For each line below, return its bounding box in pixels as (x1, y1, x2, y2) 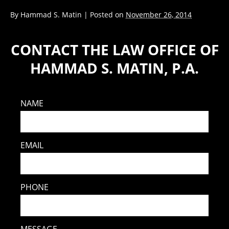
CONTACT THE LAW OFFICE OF (10, 40, 219, 59)
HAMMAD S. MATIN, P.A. (30, 58, 199, 78)
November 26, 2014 (126, 10, 192, 19)
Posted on (90, 10, 126, 19)
